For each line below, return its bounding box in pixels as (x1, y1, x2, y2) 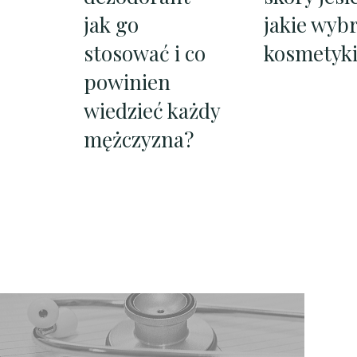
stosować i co (84, 39, 206, 68)
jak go (84, 10, 139, 39)
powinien (84, 68, 171, 96)
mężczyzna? (84, 125, 194, 154)
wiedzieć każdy (84, 96, 221, 125)
